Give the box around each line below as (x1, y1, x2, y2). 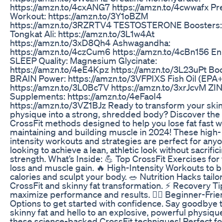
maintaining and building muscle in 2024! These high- (10, 126, 221, 137)
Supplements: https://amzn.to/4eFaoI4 (10, 90, 162, 102)
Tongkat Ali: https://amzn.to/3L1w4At (10, 28, 155, 39)
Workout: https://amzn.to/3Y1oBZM (10, 10, 148, 21)
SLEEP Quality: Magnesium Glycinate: (10, 55, 157, 66)
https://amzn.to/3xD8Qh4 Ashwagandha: (10, 37, 170, 48)
